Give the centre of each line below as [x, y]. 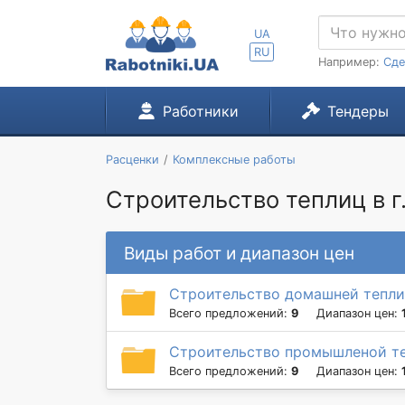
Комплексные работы [234, 160]
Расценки [132, 160]
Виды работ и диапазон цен [239, 253]
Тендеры [358, 111]
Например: [351, 62]
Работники [200, 111]
